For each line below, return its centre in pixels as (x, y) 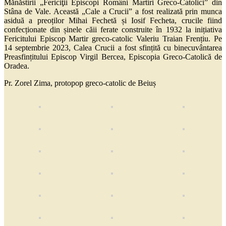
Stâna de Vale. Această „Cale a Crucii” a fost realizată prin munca (113, 12)
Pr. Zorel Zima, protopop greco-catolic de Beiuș (80, 83)
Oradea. (17, 66)
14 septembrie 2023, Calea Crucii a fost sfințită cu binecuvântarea (113, 48)
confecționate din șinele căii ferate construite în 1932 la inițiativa (113, 30)
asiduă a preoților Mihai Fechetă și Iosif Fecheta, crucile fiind (113, 21)
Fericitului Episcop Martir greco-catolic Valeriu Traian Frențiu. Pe (113, 39)
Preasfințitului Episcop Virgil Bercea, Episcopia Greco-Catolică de (113, 57)
